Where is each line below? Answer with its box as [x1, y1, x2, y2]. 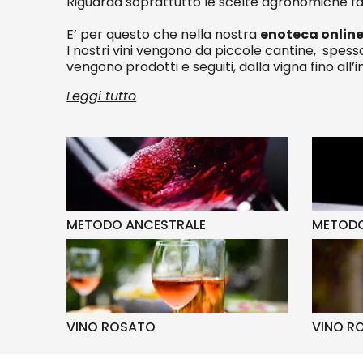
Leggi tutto [66, 87, 137, 105]
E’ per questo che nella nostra [66, 25, 261, 44]
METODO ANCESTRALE [66, 215, 207, 234]
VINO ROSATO [66, 317, 156, 336]
